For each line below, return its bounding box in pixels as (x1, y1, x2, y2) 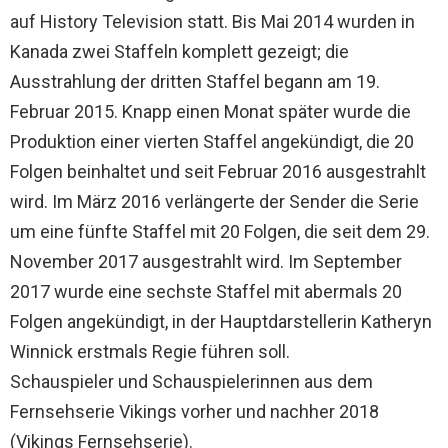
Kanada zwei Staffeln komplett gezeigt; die (10, 40, 349, 62)
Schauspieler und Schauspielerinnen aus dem (10, 370, 373, 392)
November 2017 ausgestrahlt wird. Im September (10, 250, 402, 272)
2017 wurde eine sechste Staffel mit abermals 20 (10, 280, 402, 302)
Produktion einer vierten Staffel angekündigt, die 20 (10, 130, 414, 152)
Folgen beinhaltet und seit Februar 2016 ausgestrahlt (10, 160, 426, 182)
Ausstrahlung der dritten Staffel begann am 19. (10, 70, 380, 92)
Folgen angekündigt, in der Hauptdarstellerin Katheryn (10, 310, 432, 332)
